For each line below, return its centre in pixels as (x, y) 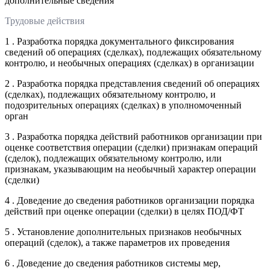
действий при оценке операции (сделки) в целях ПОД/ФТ (124, 211)
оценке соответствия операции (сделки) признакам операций (131, 147)
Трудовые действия (45, 20)
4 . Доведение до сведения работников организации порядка (130, 200)
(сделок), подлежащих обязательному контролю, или (113, 158)
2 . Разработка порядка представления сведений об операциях (132, 83)
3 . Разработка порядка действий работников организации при (133, 136)
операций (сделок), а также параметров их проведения (117, 242)
